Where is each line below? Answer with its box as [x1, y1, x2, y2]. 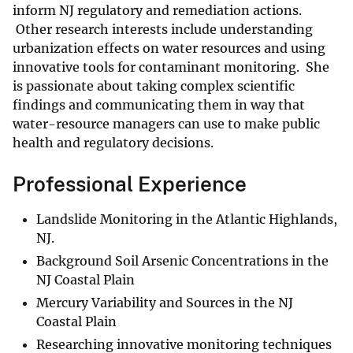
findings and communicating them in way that [13, 97, 305, 113]
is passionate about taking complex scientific [13, 78, 295, 95]
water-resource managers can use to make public [13, 116, 320, 132]
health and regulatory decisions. [13, 135, 214, 151]
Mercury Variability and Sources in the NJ [36, 295, 293, 311]
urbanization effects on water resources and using [13, 40, 325, 57]
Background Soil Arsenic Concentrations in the [36, 253, 329, 269]
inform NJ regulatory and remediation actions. [13, 2, 302, 19]
